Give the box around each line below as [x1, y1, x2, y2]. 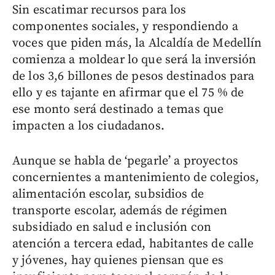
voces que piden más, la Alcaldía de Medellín [12, 35, 262, 51]
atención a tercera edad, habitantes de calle [12, 236, 254, 252]
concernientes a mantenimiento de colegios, [12, 169, 260, 185]
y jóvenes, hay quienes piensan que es [12, 252, 224, 268]
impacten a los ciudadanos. [12, 118, 165, 134]
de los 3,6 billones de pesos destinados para [12, 68, 255, 84]
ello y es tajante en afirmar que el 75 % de [12, 85, 244, 101]
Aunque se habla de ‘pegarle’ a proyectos [12, 153, 238, 169]
